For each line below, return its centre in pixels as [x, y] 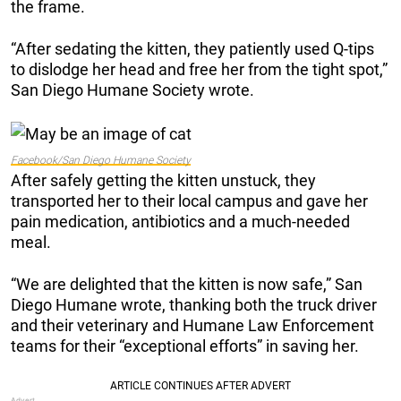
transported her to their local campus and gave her [189, 201]
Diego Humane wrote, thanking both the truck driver [194, 305]
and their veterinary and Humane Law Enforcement [192, 326]
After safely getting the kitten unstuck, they [163, 181]
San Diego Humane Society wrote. [132, 90]
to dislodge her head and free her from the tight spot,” [199, 70]
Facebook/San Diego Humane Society [101, 161]
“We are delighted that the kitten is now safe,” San [187, 285]
